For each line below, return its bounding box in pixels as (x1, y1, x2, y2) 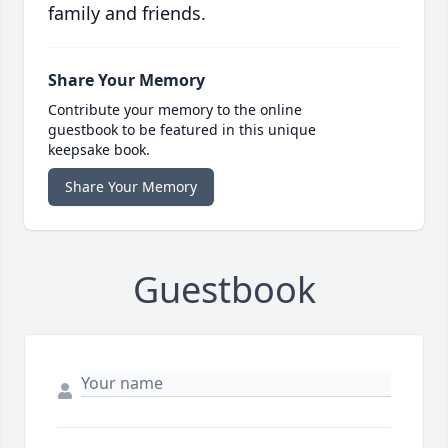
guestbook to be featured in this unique (48, 119, 316, 139)
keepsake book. (48, 139, 150, 159)
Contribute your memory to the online (48, 99, 302, 119)
